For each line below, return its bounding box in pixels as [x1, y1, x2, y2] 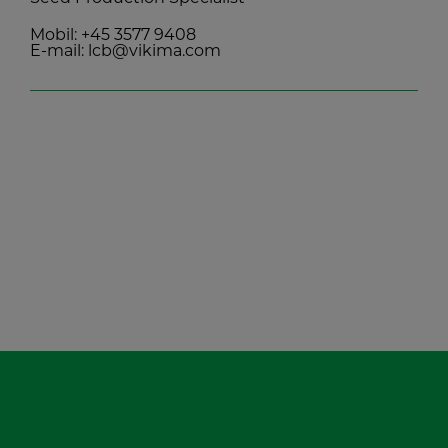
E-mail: [30, 44, 88, 61]
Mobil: [30, 28, 81, 45]
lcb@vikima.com [88, 44, 221, 61]
